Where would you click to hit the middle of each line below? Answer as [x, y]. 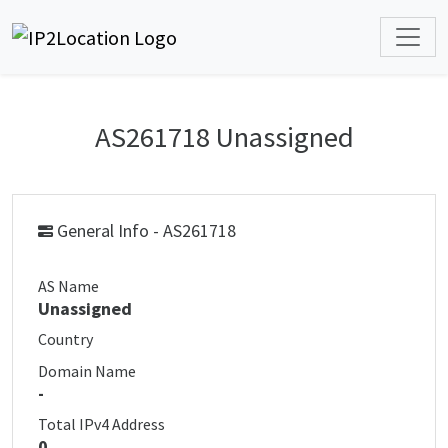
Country [65, 339]
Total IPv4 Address [101, 424]
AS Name [68, 286]
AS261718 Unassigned [224, 137]
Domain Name [87, 371]
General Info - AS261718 [144, 230]
